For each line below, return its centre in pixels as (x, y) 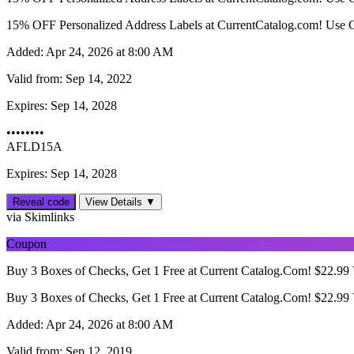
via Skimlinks (40, 217)
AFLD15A (34, 147)
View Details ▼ (121, 202)
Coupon (26, 244)
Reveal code (41, 202)
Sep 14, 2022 (97, 79)
